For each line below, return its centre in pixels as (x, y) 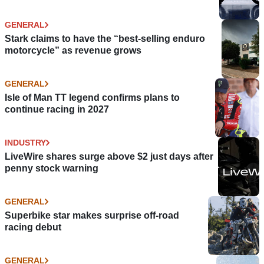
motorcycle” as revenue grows (73, 51)
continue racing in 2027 (57, 110)
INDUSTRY (25, 143)
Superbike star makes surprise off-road (92, 216)
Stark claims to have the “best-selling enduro (105, 39)
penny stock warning (52, 169)
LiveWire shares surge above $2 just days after (109, 157)
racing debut (33, 227)
